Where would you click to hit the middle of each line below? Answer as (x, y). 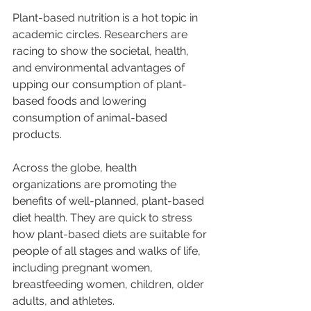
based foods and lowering (81, 101)
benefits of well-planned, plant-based (110, 201)
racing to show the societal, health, (102, 51)
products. (37, 135)
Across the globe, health (76, 168)
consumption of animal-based (91, 118)
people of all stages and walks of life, (108, 251)
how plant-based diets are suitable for (111, 235)
